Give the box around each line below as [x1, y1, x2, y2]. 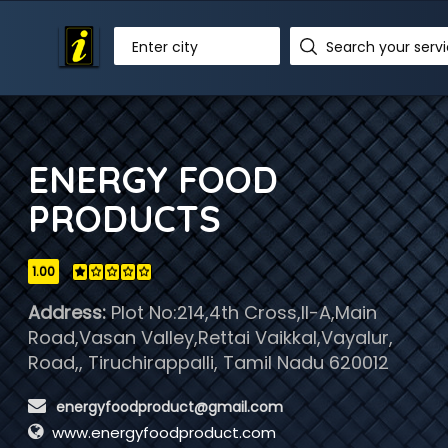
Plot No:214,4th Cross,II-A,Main [105, 300, 377, 325]
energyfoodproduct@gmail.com [51, 397, 283, 417]
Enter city [132, 37, 199, 57]
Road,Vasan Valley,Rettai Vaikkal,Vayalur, [27, 325, 393, 350]
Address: [27, 300, 106, 325]
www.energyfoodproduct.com [51, 422, 276, 443]
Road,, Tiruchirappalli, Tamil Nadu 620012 [27, 350, 389, 375]
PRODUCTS [27, 196, 221, 241]
